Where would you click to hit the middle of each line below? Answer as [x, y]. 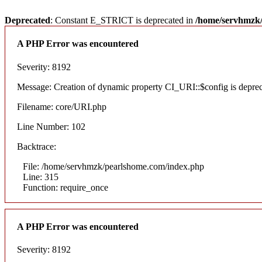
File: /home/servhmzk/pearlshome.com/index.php [113, 166]
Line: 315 [41, 177]
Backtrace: [37, 146]
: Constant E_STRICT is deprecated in [123, 20]
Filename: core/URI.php [62, 106]
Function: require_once [65, 187]
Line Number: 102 [51, 126]
